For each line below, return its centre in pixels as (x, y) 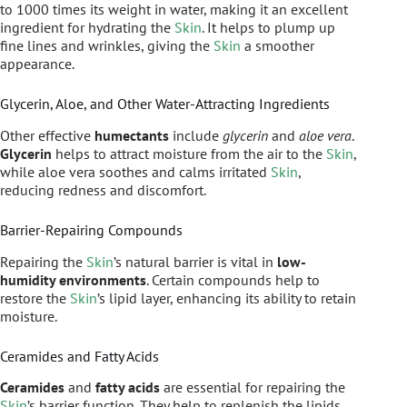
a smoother (278, 46)
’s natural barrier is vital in (195, 261)
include (196, 135)
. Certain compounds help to (233, 279)
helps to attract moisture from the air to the (189, 153)
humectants (132, 135)
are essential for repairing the (253, 387)
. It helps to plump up (268, 28)
